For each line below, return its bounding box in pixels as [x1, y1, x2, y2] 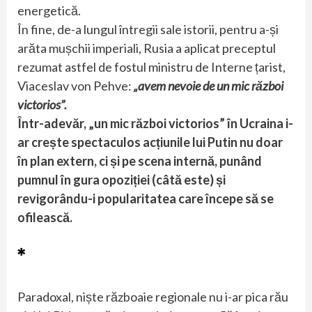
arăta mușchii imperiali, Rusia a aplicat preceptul [17, 40, 276, 56]
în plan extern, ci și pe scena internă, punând [17, 153, 262, 169]
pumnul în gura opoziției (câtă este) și [17, 172, 226, 188]
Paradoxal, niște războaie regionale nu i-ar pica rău [17, 289, 288, 305]
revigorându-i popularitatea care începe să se [17, 191, 274, 207]
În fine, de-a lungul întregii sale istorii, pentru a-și [17, 22, 279, 38]
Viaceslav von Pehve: [17, 78, 134, 94]
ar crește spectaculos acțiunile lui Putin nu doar [17, 134, 283, 150]
